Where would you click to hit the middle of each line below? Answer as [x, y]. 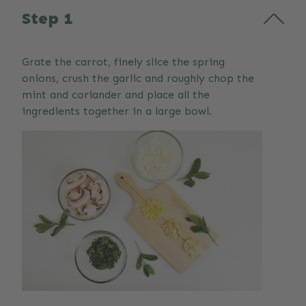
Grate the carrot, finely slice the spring [123, 62]
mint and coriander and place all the [116, 95]
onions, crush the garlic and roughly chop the [138, 79]
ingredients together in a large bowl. [117, 111]
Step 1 [47, 18]
